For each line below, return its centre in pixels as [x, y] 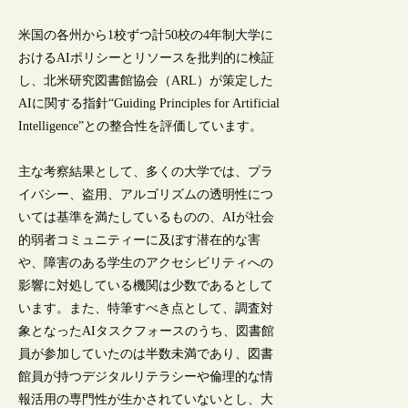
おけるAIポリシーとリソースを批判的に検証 [147, 57]
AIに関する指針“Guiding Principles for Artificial [149, 103]
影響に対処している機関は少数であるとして [146, 286]
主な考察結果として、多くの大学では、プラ [146, 172]
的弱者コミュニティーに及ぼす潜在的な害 [140, 240]
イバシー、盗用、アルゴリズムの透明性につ [146, 195]
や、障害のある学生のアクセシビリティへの [146, 263]
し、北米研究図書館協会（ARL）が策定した [146, 80]
